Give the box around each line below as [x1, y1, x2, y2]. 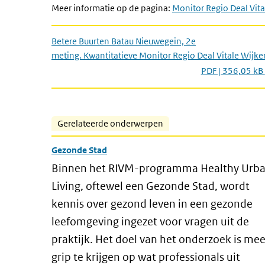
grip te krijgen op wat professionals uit [51, 250, 240, 264]
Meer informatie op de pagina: [51, 2, 172, 14]
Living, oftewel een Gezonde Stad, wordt [51, 179, 250, 193]
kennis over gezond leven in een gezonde [51, 197, 253, 211]
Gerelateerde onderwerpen [57, 118, 163, 129]
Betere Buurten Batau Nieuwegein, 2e [51, 35, 196, 47]
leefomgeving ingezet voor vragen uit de [51, 215, 249, 228]
